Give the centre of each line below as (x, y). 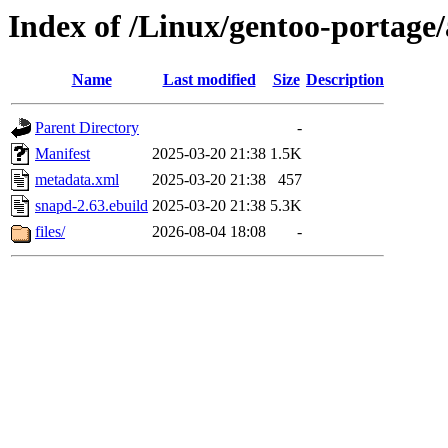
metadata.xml (77, 180)
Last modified (209, 80)
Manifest (62, 154)
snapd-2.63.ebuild (91, 206)
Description (345, 80)
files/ (50, 232)
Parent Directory (87, 128)
